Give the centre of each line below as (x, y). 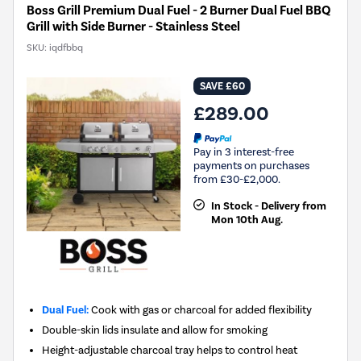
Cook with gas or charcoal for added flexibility (201, 310)
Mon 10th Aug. (247, 220)
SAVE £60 (222, 87)
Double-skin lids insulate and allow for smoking (155, 330)
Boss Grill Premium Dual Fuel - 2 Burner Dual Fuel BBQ (178, 11)
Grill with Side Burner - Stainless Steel (133, 27)
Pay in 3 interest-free (244, 151)
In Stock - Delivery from (268, 206)
